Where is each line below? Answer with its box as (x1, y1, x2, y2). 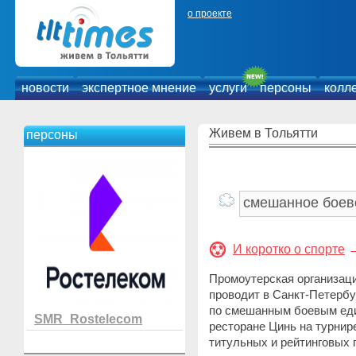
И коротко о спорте (233, 242, 345, 256)
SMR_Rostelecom (34, 312, 142, 326)
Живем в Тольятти (209, 126, 318, 140)
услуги (209, 81, 247, 95)
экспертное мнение (82, 81, 196, 95)
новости (21, 81, 69, 95)
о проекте (188, 8, 232, 19)
